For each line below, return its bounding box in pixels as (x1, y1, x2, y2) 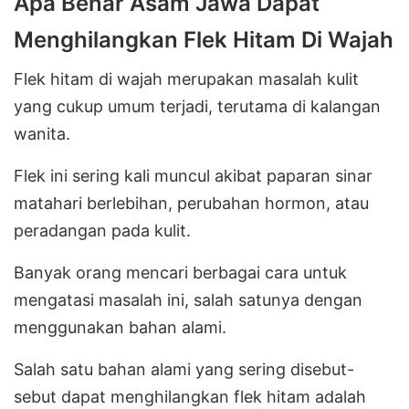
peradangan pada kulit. (14, 220, 191, 240)
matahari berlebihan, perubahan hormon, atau (14, 193, 369, 213)
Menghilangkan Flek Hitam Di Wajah (14, 26, 393, 53)
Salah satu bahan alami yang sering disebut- (14, 359, 354, 379)
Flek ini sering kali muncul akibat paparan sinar (14, 165, 372, 185)
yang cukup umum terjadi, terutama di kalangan (14, 96, 381, 116)
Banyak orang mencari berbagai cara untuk (14, 262, 347, 282)
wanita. (14, 123, 70, 143)
